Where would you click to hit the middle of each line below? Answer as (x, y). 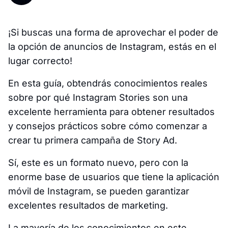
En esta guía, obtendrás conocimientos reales (108, 83)
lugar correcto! (40, 61)
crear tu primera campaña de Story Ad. (93, 140)
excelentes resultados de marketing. (88, 205)
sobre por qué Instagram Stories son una (98, 97)
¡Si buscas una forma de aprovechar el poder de (113, 32)
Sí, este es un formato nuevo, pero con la (98, 162)
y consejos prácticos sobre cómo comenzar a (108, 126)
